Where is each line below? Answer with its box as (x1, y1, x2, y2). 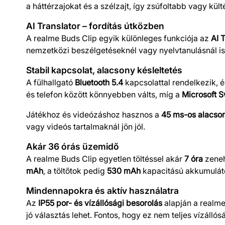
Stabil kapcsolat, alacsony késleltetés (26, 64, 182, 75)
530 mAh (107, 165, 141, 176)
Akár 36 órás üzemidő (26, 141, 119, 152)
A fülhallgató (26, 77, 75, 87)
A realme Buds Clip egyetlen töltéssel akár (26, 153, 184, 164)
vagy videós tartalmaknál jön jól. (26, 121, 147, 132)
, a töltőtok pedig (43, 165, 107, 176)
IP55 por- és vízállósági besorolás (38, 197, 162, 208)
